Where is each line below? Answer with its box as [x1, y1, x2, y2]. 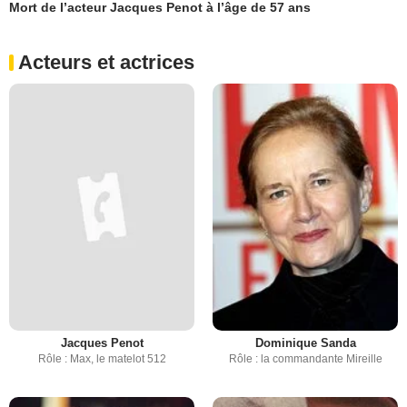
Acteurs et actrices [18, 51, 194, 74]
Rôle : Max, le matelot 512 [37, 352, 166, 366]
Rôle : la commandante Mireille [228, 352, 382, 366]
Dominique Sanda [254, 336, 356, 351]
